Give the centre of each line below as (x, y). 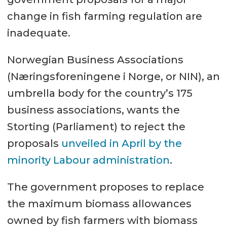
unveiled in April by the (121, 143)
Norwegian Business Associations (95, 60)
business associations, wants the (93, 110)
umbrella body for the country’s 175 (100, 93)
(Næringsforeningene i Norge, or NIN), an (113, 76)
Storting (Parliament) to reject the (96, 126)
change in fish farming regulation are (104, 16)
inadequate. (39, 33)
